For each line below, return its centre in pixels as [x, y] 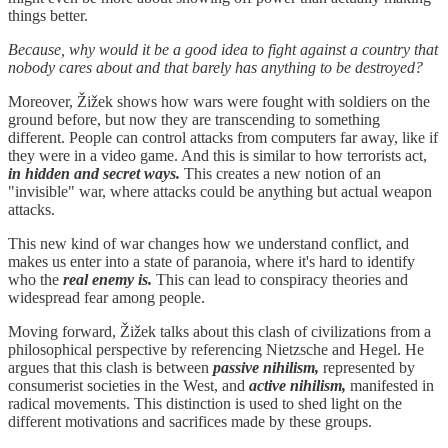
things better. [50, 15]
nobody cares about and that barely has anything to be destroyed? [215, 67]
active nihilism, [297, 385]
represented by [367, 367]
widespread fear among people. [106, 297]
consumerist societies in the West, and [128, 385]
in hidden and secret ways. [94, 173]
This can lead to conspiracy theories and [280, 279]
